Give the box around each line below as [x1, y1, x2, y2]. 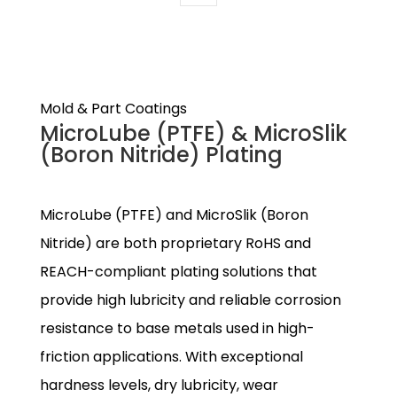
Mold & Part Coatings [39, 97, 187, 119]
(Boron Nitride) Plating [39, 139, 283, 169]
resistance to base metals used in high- [39, 317, 315, 339]
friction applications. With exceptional [39, 346, 303, 367]
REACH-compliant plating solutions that [39, 261, 317, 282]
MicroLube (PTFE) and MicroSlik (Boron [39, 204, 308, 225]
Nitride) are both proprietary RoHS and [39, 232, 311, 253]
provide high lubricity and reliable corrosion [39, 289, 341, 310]
